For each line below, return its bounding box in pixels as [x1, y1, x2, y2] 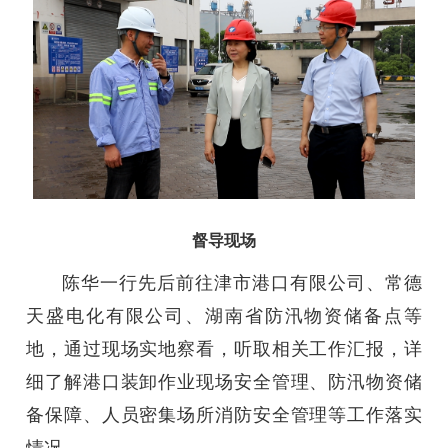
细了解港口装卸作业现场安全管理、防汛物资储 [26, 372, 422, 393]
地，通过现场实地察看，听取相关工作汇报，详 [26, 339, 422, 360]
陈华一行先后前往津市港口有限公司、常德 [62, 273, 422, 294]
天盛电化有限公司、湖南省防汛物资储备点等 [26, 306, 422, 327]
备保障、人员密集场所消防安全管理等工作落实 [26, 405, 422, 426]
